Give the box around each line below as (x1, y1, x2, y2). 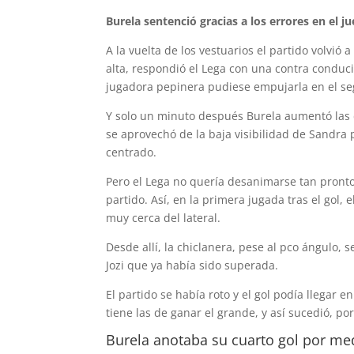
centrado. (106, 145, 157, 160)
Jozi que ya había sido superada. (106, 258, 279, 273)
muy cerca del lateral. (106, 210, 221, 225)
